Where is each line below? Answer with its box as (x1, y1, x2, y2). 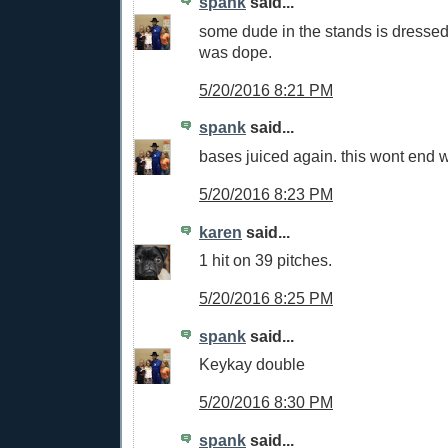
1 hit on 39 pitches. (199, 251, 332, 270)
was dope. (199, 43, 272, 62)
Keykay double (199, 355, 305, 374)
